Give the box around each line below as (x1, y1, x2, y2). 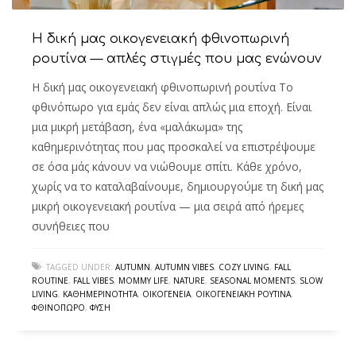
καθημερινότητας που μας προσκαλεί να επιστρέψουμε (32, 138, 315, 154)
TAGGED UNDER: (46, 261, 113, 273)
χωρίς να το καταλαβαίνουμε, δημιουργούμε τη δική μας (32, 178, 323, 194)
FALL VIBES (73, 274, 114, 286)
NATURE (173, 274, 205, 286)
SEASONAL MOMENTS (210, 274, 295, 286)
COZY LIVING (219, 261, 269, 273)
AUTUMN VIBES (155, 261, 214, 273)
